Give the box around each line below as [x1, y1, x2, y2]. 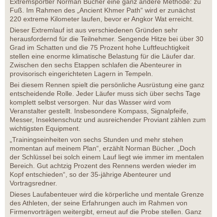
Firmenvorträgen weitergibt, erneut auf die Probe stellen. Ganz [10, 207, 201, 216]
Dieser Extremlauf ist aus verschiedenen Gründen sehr [10, 26, 178, 34]
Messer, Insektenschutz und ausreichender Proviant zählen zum [10, 115, 206, 124]
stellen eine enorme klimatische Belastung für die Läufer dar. [10, 52, 195, 60]
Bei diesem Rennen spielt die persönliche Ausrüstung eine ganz [10, 80, 204, 89]
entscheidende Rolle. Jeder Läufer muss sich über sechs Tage [10, 89, 201, 97]
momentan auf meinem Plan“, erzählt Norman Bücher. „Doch [10, 144, 196, 152]
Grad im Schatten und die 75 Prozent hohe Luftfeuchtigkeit [10, 43, 189, 51]
